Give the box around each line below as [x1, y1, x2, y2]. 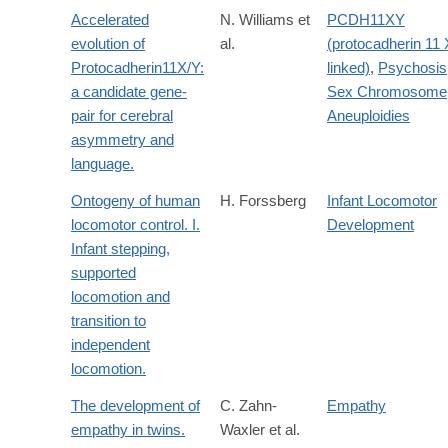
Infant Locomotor [327, 192, 437, 210]
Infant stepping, [71, 240, 170, 258]
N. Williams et [220, 11, 310, 29]
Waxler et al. [220, 421, 300, 439]
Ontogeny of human [71, 192, 200, 210]
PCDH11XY [327, 11, 405, 29]
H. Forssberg [220, 192, 306, 210]
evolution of [71, 35, 145, 53]
